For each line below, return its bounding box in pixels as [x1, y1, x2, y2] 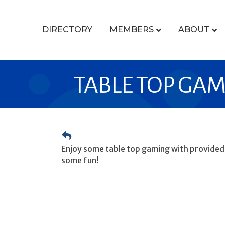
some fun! [61, 155, 99, 165]
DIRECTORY [42, 25, 92, 35]
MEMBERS [109, 25, 154, 35]
